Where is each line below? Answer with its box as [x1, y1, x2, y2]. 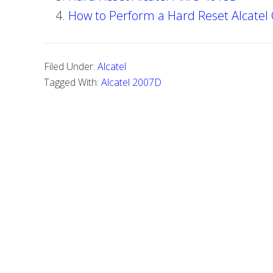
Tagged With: [44, 76, 101, 89]
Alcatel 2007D [101, 76, 161, 89]
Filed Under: [44, 60, 97, 73]
